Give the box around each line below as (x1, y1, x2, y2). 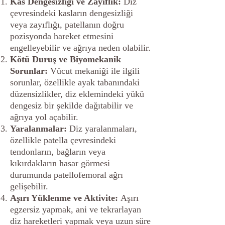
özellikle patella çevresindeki (10, 135, 116, 145)
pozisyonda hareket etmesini (10, 31, 114, 41)
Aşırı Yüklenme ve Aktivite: (10, 193, 121, 203)
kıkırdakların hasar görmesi (10, 158, 110, 168)
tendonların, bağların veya (10, 147, 105, 157)
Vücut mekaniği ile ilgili (48, 66, 140, 76)
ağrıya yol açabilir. (10, 112, 78, 122)
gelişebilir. (10, 181, 48, 191)
